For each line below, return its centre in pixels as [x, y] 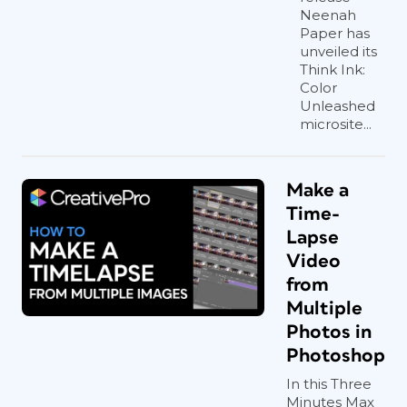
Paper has [335, 33]
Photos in [329, 332]
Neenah [328, 15]
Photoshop [336, 356]
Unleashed [338, 106]
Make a [318, 190]
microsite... [336, 124]
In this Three [329, 384]
